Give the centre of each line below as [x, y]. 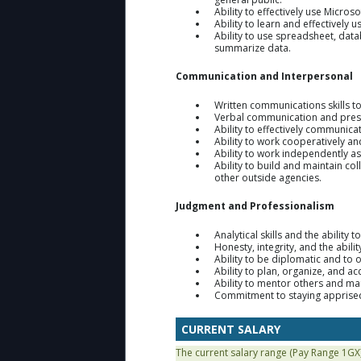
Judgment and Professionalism [255, 205]
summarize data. [253, 48]
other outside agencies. [268, 177]
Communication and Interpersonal [264, 76]
